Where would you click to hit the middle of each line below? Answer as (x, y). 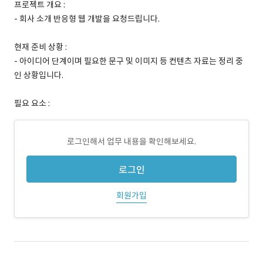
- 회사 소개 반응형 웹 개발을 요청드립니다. (87, 19)
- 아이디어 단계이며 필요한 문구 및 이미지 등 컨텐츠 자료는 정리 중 (129, 61)
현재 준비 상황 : (41, 47)
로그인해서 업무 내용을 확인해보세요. (131, 141)
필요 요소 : (32, 103)
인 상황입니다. (39, 75)
